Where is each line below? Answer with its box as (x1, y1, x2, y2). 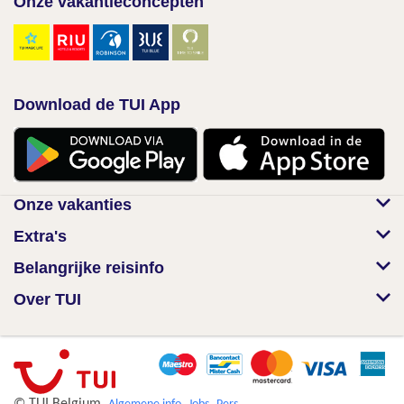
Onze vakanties (14, 195, 132, 214)
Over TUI (14, 289, 81, 308)
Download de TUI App (14, 95, 180, 114)
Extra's (14, 226, 67, 245)
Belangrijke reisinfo (14, 258, 164, 277)
